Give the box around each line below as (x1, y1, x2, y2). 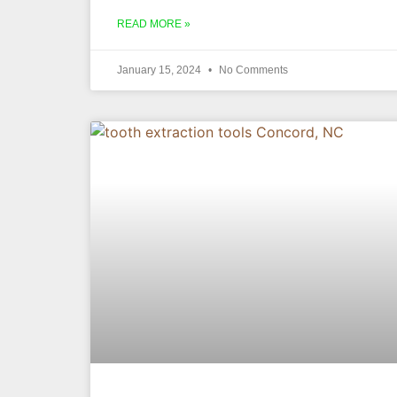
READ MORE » (117, 17, 191, 30)
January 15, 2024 (117, 63, 204, 76)
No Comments (216, 63, 288, 76)
